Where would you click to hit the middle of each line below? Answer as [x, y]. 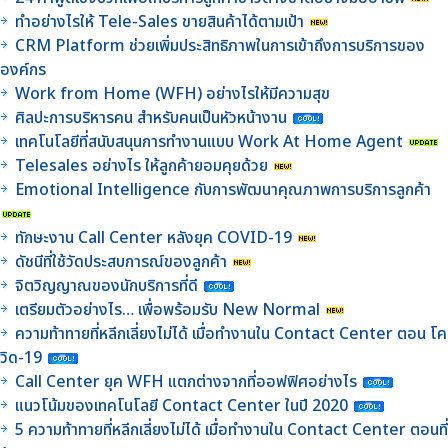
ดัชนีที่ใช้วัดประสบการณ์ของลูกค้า [123, 261]
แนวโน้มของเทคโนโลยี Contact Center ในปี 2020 [181, 405]
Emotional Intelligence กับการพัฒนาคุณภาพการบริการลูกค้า [223, 189]
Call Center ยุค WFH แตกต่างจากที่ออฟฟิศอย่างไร [186, 381]
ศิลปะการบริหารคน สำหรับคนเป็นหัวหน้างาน [151, 117]
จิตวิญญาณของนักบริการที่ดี [106, 285]
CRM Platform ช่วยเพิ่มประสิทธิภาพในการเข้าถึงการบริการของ [220, 45]
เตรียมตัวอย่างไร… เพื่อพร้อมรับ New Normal [169, 309]
